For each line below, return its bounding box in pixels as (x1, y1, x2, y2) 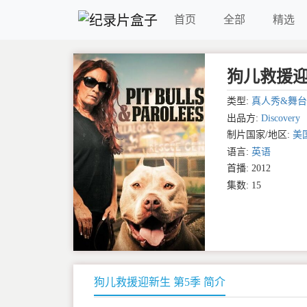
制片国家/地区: (226, 130, 293, 140)
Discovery (260, 112, 300, 123)
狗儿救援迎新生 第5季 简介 (94, 276, 225, 288)
